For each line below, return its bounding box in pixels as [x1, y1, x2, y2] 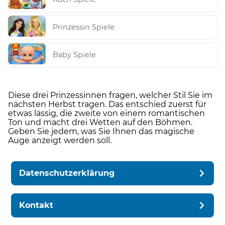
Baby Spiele [53, 50, 96, 60]
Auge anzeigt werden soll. [8, 135, 111, 145]
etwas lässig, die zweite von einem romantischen [8, 108, 205, 118]
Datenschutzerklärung [19, 168, 115, 178]
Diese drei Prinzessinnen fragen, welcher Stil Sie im [8, 90, 212, 100]
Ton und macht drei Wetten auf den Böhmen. [8, 117, 192, 127]
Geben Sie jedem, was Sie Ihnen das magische [8, 126, 194, 136]
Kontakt [19, 200, 54, 210]
